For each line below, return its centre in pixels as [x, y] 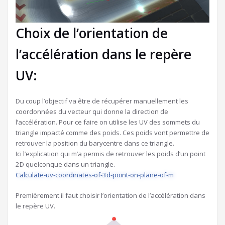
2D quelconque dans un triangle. [65, 164]
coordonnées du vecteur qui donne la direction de [92, 112]
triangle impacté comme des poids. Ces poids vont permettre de [113, 133]
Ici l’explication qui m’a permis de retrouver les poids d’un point [110, 154]
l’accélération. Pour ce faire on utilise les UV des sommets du [108, 122]
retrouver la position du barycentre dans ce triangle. [95, 143]
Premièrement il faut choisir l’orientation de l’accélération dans [110, 196]
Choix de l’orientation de [92, 33]
